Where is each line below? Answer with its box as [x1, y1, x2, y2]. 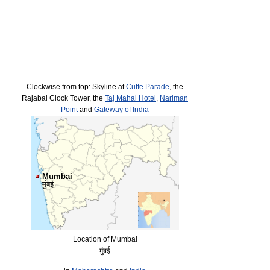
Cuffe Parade [126, 82, 169, 90]
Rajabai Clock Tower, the [22, 93, 105, 102]
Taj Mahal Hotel [105, 93, 156, 102]
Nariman [160, 93, 188, 102]
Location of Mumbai [72, 235, 137, 243]
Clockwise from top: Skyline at [27, 82, 126, 90]
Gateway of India [94, 105, 149, 113]
